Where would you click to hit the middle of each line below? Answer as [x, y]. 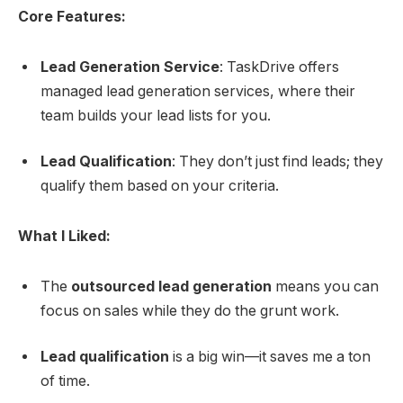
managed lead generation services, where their [198, 91]
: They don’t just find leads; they [278, 162]
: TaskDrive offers [279, 67]
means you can [325, 286]
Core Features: [72, 17]
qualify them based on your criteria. [160, 186]
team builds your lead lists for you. [156, 115]
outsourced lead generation [171, 286]
